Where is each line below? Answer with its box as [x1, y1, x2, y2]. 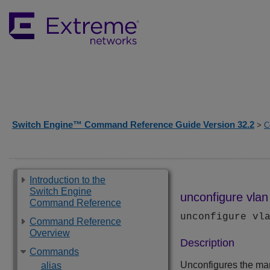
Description [180, 237, 234, 250]
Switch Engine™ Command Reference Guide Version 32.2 [12, 119, 254, 130]
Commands [30, 246, 79, 257]
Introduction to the [30, 175, 105, 185]
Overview [30, 228, 70, 238]
